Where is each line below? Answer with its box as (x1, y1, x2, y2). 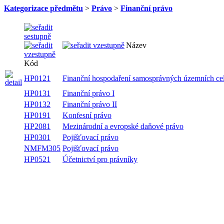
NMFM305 (24, 144, 60, 152)
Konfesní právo (62, 111, 111, 119)
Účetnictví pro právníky (62, 155, 137, 163)
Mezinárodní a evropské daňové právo (62, 122, 183, 130)
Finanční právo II (62, 100, 117, 108)
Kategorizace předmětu (4, 4, 83, 12)
